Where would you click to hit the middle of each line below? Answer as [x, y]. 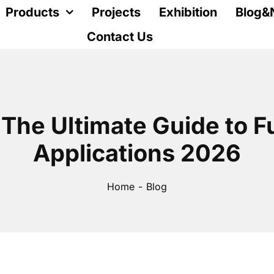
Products [33, 12]
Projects [117, 12]
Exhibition [188, 12]
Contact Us [120, 37]
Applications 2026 [137, 153]
